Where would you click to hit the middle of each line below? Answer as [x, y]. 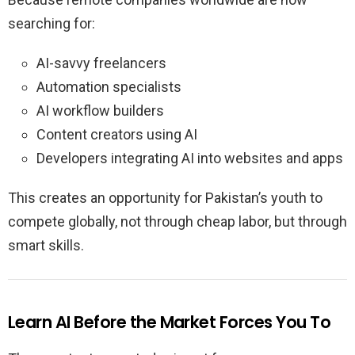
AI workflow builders [100, 111]
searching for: [52, 24]
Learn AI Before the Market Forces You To [169, 323]
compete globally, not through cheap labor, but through [177, 222]
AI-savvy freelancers [101, 63]
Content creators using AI [117, 135]
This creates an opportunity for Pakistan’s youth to [165, 198]
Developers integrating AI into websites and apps [190, 158]
